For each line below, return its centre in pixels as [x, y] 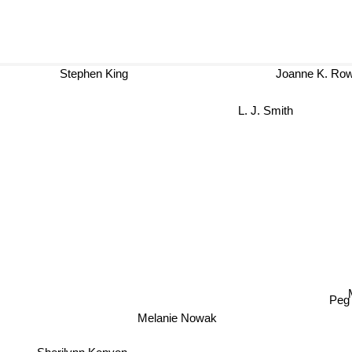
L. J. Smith [266, 110]
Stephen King [101, 73]
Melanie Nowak [166, 322]
